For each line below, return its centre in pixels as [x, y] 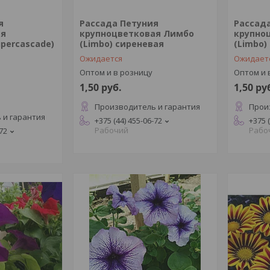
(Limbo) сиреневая [121, 44]
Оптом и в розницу [116, 72]
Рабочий [111, 130]
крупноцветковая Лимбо [137, 33]
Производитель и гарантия [147, 107]
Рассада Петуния [119, 23]
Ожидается [101, 58]
